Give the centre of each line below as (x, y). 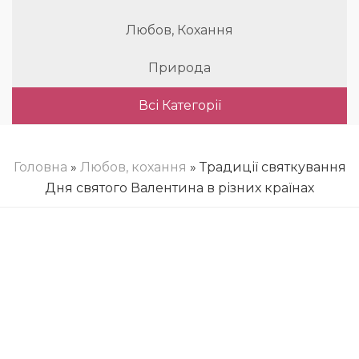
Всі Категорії (179, 105)
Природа (179, 68)
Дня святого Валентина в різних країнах (179, 188)
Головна (40, 167)
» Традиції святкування (266, 167)
